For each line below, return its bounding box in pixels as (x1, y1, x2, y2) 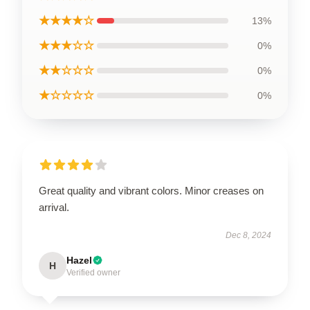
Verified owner (66, 267, 120, 277)
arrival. (39, 201, 69, 213)
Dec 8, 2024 (226, 230, 271, 240)
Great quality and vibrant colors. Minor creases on (39, 184, 264, 197)
